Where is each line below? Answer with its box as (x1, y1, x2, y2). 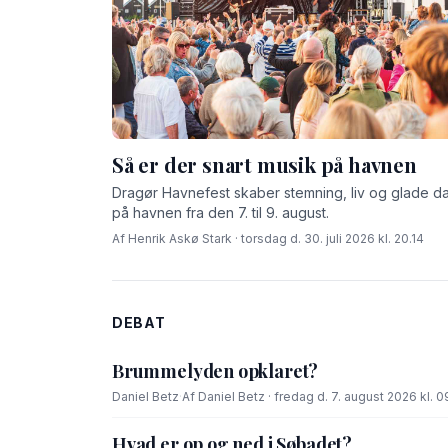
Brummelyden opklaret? (112, 359, 319, 384)
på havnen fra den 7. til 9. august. (112, 203, 329, 221)
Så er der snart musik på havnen (112, 150, 417, 178)
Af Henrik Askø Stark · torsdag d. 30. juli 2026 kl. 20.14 (112, 230, 424, 246)
